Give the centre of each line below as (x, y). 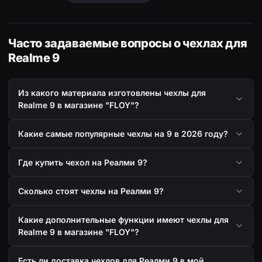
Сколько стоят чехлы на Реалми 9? (91, 191)
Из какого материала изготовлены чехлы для (112, 93)
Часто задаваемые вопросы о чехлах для (128, 44)
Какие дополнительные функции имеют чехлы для (123, 220)
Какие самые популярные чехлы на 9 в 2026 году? (123, 134)
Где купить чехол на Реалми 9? (83, 163)
